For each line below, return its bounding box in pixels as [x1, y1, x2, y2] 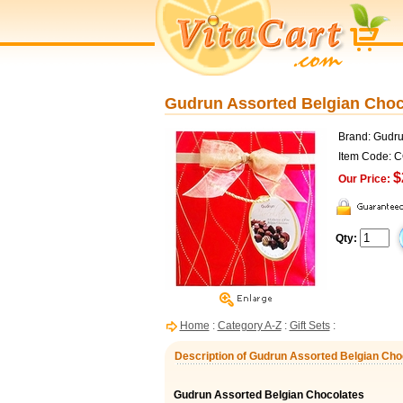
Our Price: [337, 173, 390, 185]
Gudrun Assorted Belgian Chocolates [173, 389, 364, 401]
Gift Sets [289, 319, 330, 332]
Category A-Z [217, 319, 282, 332]
